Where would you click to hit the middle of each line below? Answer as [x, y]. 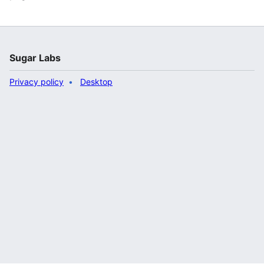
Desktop [96, 82]
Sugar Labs [35, 58]
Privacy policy [37, 82]
